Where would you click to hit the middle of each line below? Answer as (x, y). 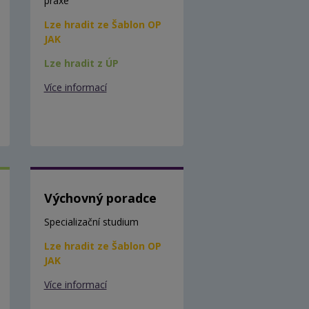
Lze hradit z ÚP (81, 63)
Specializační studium (91, 221)
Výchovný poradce (100, 198)
